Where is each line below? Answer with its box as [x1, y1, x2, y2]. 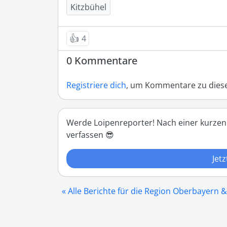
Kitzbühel [70, 2, 106, 13]
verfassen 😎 [66, 129, 114, 141]
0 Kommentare [66, 54, 137, 68]
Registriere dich [66, 80, 126, 91]
